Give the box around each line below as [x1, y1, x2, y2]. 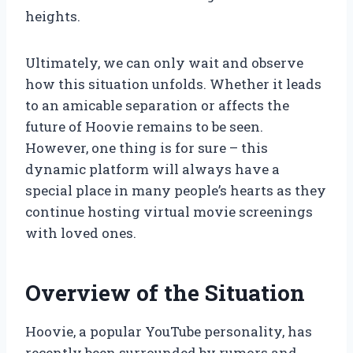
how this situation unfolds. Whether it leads [25, 75, 321, 94]
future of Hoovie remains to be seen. [25, 117, 263, 136]
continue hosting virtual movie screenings [25, 203, 313, 221]
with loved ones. [25, 224, 136, 243]
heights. [25, 7, 80, 26]
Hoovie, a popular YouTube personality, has [25, 322, 312, 341]
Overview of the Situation [25, 278, 305, 308]
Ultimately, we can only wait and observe [25, 54, 303, 72]
